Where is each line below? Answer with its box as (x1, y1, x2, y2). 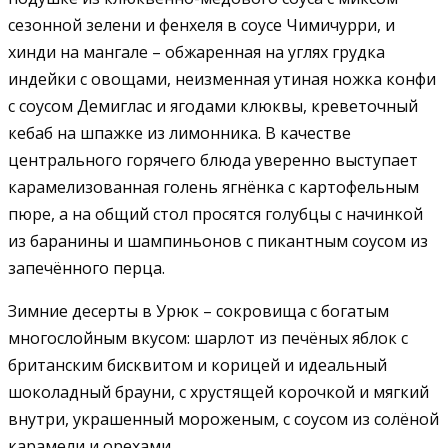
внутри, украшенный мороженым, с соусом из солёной (8, 407, 439, 430)
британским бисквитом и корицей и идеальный (8, 353, 387, 376)
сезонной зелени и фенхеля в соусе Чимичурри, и (8, 13, 395, 36)
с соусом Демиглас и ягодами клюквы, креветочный (8, 94, 418, 117)
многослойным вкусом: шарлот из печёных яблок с (8, 326, 408, 349)
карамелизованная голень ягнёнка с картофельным (8, 175, 419, 198)
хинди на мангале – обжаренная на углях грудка (8, 40, 385, 63)
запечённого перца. (8, 256, 165, 279)
